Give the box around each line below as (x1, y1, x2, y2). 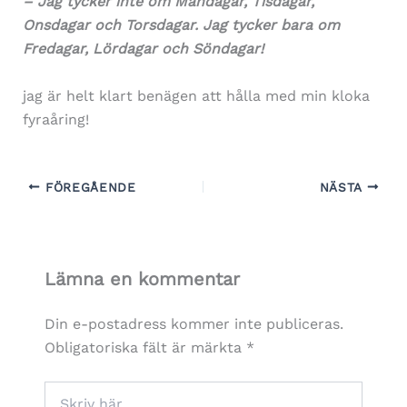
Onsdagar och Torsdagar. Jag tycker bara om (22, 16, 340, 34)
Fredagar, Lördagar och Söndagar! (22, 40, 263, 57)
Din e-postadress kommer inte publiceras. (44, 314, 343, 333)
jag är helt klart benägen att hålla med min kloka (22, 86, 370, 104)
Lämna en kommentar (44, 267, 240, 290)
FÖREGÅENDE (40, 179, 136, 194)
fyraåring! (22, 110, 89, 128)
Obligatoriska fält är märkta (44, 338, 246, 356)
